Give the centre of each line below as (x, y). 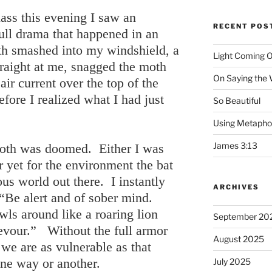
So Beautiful (236, 100)
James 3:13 (235, 145)
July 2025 (232, 261)
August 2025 (238, 239)
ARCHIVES (236, 187)
